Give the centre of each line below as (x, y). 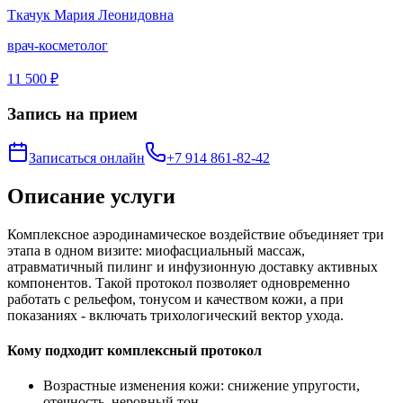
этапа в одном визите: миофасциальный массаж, (156, 250)
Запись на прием (72, 114)
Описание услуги (91, 197)
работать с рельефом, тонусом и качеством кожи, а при (175, 299)
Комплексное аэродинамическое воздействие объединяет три (196, 234)
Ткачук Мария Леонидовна (90, 14)
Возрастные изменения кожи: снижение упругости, (201, 386)
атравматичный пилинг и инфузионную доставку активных (193, 266)
